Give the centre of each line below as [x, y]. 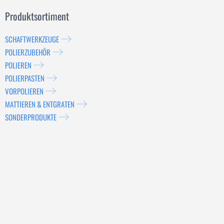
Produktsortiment [37, 16]
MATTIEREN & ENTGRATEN [40, 104]
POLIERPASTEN [25, 78]
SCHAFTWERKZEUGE [32, 39]
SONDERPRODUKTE [31, 117]
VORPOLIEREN [24, 91]
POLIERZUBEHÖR [28, 52]
